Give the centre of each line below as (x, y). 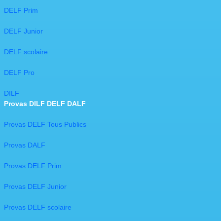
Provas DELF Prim (33, 166)
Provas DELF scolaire (38, 207)
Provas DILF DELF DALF (45, 104)
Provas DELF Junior (35, 187)
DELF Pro (19, 73)
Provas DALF (25, 145)
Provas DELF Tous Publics (45, 125)
